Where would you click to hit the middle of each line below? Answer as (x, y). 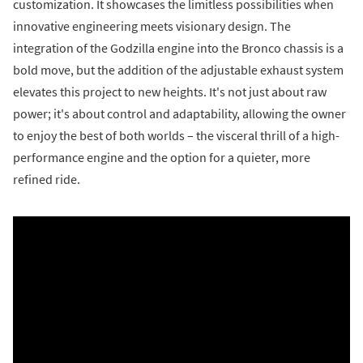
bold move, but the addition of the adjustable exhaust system (178, 70)
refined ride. (47, 179)
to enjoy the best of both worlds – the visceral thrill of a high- (176, 136)
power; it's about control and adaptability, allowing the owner (179, 114)
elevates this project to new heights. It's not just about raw (170, 92)
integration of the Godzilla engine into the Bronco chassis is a (178, 48)
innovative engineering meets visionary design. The (152, 26)
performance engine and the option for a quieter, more (162, 158)
